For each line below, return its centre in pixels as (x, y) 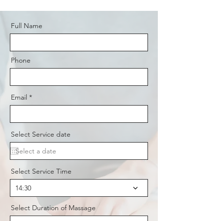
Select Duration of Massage (53, 208)
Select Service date (41, 134)
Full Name (27, 26)
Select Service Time (41, 171)
